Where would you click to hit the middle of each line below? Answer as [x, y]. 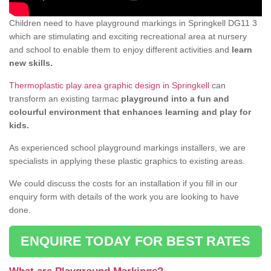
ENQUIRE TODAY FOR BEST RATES [135, 241]
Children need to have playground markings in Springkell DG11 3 [133, 23]
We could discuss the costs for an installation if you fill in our [123, 184]
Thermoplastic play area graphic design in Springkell [109, 86]
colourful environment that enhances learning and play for [130, 112]
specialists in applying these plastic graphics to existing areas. [127, 161]
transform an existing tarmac [65, 99]
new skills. [31, 63]
